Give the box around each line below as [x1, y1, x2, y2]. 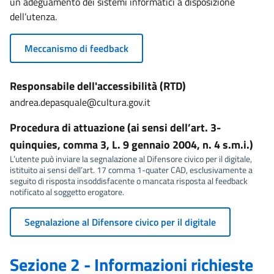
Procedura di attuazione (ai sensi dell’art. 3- [10, 119, 221, 136]
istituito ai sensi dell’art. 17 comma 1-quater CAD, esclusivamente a [10, 163, 253, 176]
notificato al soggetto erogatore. [10, 185, 124, 198]
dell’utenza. [10, 9, 57, 24]
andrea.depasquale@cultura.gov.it [10, 95, 150, 109]
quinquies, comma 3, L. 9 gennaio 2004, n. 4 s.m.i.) [10, 136, 253, 153]
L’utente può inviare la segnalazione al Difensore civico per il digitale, [10, 152, 252, 165]
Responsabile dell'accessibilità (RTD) [10, 78, 186, 94]
